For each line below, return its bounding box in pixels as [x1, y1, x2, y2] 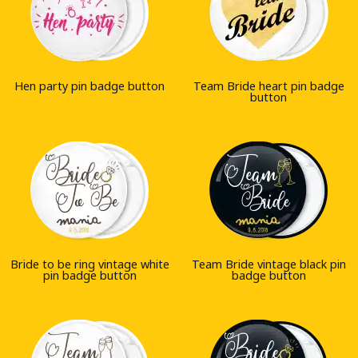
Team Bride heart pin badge [193, 78, 344, 93]
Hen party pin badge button [14, 78, 165, 93]
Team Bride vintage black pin [191, 256, 346, 272]
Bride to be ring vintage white [10, 256, 169, 272]
